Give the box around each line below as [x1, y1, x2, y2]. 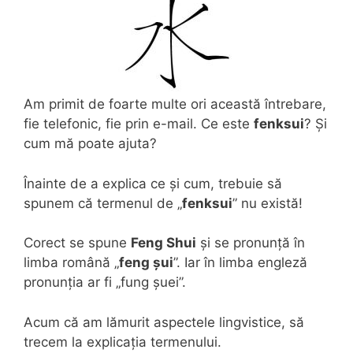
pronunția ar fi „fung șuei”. [24, 274, 186, 290]
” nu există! [232, 195, 303, 211]
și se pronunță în [196, 235, 305, 251]
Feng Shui [131, 235, 196, 251]
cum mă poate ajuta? [24, 136, 157, 151]
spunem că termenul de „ [24, 195, 182, 211]
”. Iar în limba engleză [173, 255, 307, 270]
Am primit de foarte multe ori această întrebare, [24, 96, 326, 112]
